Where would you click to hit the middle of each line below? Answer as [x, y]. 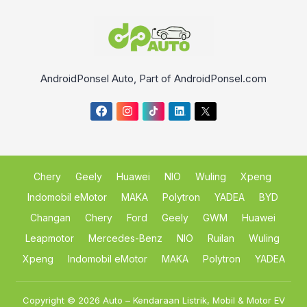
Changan [50, 218]
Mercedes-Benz [125, 238]
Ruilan [221, 238]
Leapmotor [50, 238]
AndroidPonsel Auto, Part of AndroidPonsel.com [153, 78]
